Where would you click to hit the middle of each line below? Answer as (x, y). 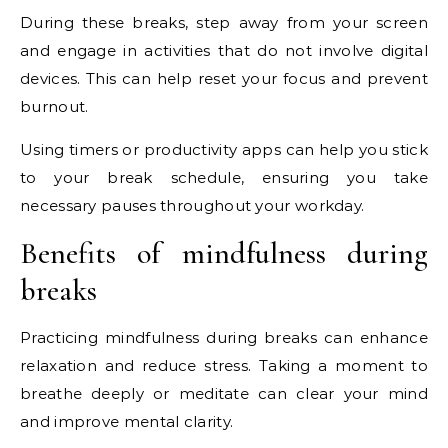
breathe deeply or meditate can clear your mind (224, 394)
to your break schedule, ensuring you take (224, 178)
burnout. (54, 107)
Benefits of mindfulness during (224, 254)
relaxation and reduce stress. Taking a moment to (224, 366)
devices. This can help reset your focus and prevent (224, 79)
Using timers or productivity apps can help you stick (224, 150)
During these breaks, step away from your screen (224, 23)
